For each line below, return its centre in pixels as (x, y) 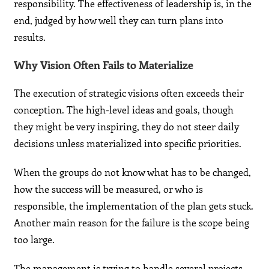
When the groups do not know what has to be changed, (133, 172)
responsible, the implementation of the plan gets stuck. (134, 206)
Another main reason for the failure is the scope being (132, 223)
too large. (35, 240)
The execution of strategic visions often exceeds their (129, 93)
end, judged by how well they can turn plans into (119, 20)
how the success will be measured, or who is (109, 189)
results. (30, 37)
